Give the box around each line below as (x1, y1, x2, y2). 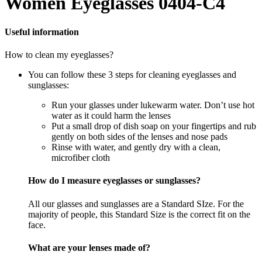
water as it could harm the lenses (51, 111, 171, 121)
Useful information (5, 26, 79, 37)
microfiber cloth (51, 153, 110, 163)
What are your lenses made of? (28, 242, 150, 253)
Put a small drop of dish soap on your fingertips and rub (51, 121, 256, 132)
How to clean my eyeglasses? (5, 50, 113, 60)
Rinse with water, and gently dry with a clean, (51, 142, 220, 153)
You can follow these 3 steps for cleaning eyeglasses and (28, 70, 236, 80)
